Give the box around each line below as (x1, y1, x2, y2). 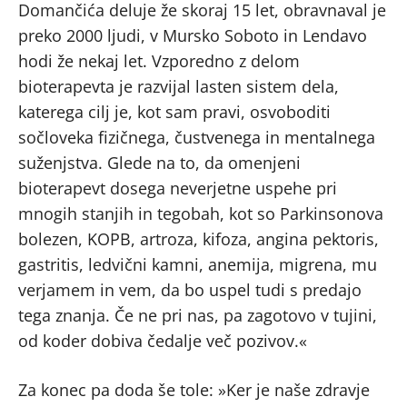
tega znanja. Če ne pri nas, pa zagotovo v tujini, (18, 303, 377, 326)
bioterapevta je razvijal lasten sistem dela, (18, 74, 339, 97)
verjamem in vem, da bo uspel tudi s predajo (18, 278, 362, 301)
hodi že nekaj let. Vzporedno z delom (18, 49, 300, 72)
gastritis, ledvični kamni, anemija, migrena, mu (18, 253, 377, 275)
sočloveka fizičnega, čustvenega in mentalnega (18, 125, 375, 148)
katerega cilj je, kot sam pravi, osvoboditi (18, 100, 331, 123)
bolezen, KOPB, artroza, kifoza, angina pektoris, (18, 227, 379, 250)
